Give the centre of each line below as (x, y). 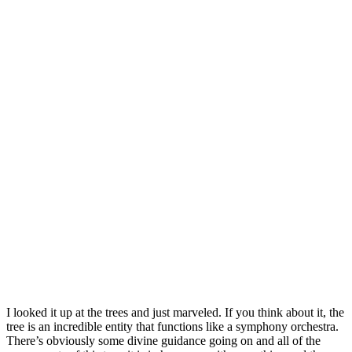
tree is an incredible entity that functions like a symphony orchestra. (172, 326)
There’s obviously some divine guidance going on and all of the (163, 340)
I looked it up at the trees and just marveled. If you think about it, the (175, 312)
